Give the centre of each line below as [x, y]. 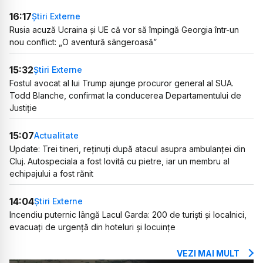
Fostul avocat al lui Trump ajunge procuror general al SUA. [122, 83]
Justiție [23, 107]
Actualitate [56, 136]
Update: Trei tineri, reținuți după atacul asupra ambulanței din [127, 149]
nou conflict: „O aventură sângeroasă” [83, 42]
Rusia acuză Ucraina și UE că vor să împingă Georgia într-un [124, 29]
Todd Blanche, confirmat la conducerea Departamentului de [125, 95]
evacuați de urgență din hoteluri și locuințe [92, 227]
